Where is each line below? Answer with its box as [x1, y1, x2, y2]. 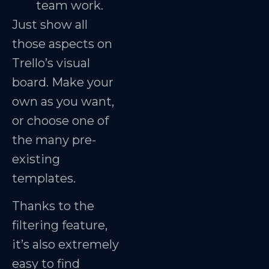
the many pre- [12, 132, 96, 147]
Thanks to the [12, 199, 94, 214]
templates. [12, 171, 76, 186]
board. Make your [12, 74, 113, 89]
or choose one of [12, 113, 109, 128]
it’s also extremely [12, 237, 119, 252]
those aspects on [12, 36, 112, 51]
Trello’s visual [12, 55, 90, 70]
